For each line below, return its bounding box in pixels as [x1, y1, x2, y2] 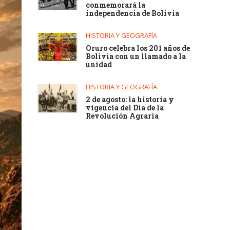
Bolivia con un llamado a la [86, 51, 186, 61]
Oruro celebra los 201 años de [86, 43, 190, 53]
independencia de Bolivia [86, 8, 180, 18]
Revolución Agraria [86, 111, 159, 121]
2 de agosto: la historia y [86, 94, 175, 104]
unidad [86, 60, 112, 69]
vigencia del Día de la [86, 103, 164, 112]
